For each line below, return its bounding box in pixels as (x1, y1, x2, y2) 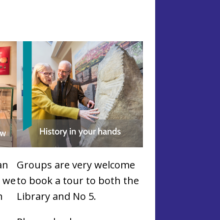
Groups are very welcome (16, 158, 135, 171)
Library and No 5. (16, 189, 96, 203)
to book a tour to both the (16, 173, 139, 187)
